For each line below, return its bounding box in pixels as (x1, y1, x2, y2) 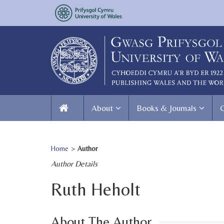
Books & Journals (136, 102, 196, 113)
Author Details (51, 158, 97, 168)
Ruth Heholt (51, 178, 140, 199)
